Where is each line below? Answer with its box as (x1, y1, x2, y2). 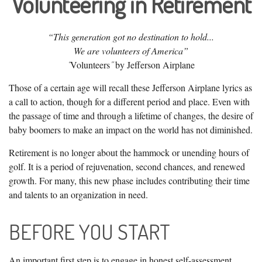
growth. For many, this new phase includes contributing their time (9, 174, 250, 187)
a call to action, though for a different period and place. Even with (9, 95, 250, 108)
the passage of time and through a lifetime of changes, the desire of (9, 109, 253, 122)
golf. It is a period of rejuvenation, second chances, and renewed (9, 160, 245, 173)
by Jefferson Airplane (113, 58, 195, 71)
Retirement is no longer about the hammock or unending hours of (9, 146, 249, 158)
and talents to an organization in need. (9, 188, 148, 201)
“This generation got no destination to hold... (48, 30, 214, 43)
